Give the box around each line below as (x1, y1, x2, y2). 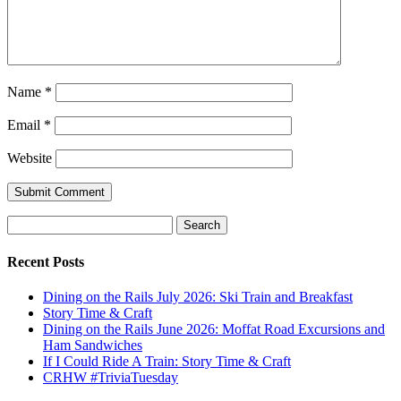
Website (7, 150, 52, 166)
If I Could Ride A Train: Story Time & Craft (43, 353, 291, 369)
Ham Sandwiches (43, 337, 142, 353)
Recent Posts (7, 253, 84, 269)
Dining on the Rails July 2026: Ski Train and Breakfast (43, 288, 353, 304)
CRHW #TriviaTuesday (43, 369, 178, 385)
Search (6, 215, 45, 231)
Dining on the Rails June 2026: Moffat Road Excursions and (43, 320, 385, 337)
